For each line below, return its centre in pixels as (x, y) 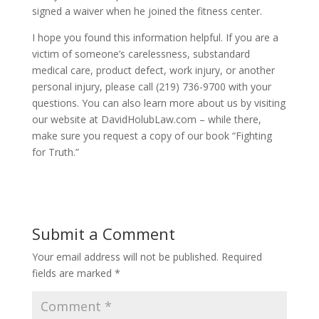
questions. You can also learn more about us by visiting (158, 103)
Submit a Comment (103, 234)
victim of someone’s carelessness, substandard (141, 54)
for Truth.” (55, 152)
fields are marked (73, 273)
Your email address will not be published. (125, 257)
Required (241, 257)
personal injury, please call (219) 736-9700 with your (151, 87)
